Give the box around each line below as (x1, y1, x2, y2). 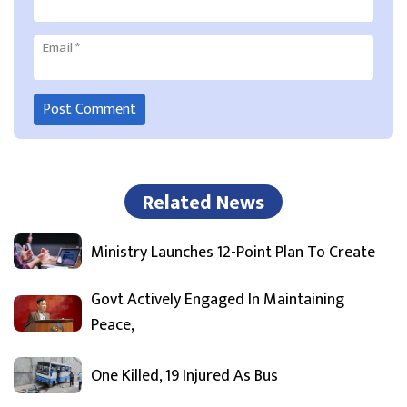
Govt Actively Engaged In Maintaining (91, 286, 344, 314)
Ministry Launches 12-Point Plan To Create (91, 238, 375, 266)
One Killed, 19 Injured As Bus (91, 362, 278, 391)
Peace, (91, 312, 134, 340)
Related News (143, 186, 264, 221)
